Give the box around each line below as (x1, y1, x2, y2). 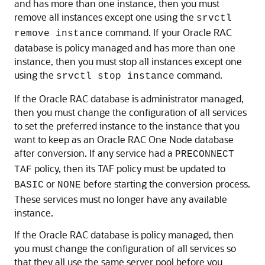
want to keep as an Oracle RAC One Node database (14, 133, 234, 146)
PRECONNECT (175, 149, 234, 160)
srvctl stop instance (56, 71, 174, 82)
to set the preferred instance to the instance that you (14, 119, 240, 132)
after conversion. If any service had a (14, 147, 175, 159)
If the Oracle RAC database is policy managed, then (14, 228, 234, 241)
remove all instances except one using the (14, 11, 196, 23)
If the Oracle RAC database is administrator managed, (14, 92, 244, 105)
